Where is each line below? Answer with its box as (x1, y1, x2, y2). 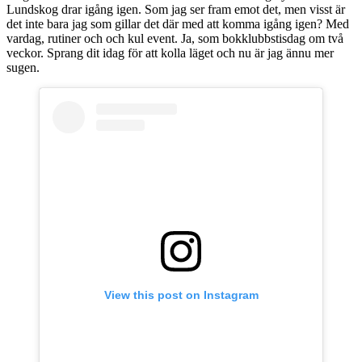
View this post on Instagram (103, 288, 259, 301)
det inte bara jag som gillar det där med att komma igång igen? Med (6, 16, 349, 31)
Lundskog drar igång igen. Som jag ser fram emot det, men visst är (6, 2, 345, 16)
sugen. (6, 60, 40, 74)
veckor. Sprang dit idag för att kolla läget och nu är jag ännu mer (6, 45, 334, 60)
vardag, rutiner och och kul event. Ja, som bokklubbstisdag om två (6, 31, 343, 45)
